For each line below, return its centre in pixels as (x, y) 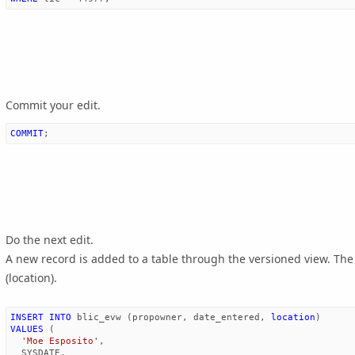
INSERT (27, 317)
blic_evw (99, 317)
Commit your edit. (53, 105)
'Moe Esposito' (60, 341)
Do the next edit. (50, 240)
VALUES (27, 329)
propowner (157, 317)
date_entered (227, 317)
